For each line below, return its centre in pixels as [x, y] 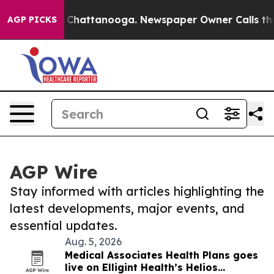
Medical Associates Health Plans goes [161, 255]
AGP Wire [54, 172]
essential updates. [64, 225]
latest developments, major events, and [127, 208]
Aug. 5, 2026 [93, 242]
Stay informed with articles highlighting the [137, 191]
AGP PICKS [32, 20]
